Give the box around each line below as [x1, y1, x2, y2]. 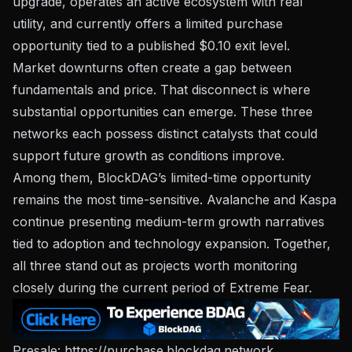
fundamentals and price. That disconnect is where [13, 82, 310, 97]
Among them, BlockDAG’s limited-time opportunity [13, 170, 311, 185]
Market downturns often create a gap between [13, 60, 291, 75]
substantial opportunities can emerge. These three [13, 104, 313, 119]
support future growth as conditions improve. [13, 148, 284, 163]
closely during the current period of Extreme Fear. [13, 280, 312, 295]
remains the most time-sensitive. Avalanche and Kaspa [13, 192, 336, 207]
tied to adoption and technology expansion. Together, [13, 236, 331, 251]
